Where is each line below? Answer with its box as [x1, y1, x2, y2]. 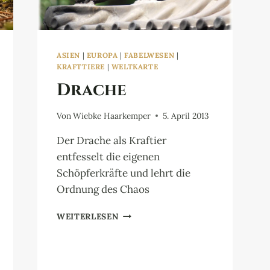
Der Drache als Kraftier [57, 133, 166, 147]
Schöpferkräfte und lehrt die [57, 166, 190, 180]
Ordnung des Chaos [57, 182, 149, 196]
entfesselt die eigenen [57, 149, 160, 163]
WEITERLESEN [57, 210, 119, 222]
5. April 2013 [163, 110, 210, 121]
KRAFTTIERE [57, 62, 105, 72]
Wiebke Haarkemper [73, 110, 151, 121]
